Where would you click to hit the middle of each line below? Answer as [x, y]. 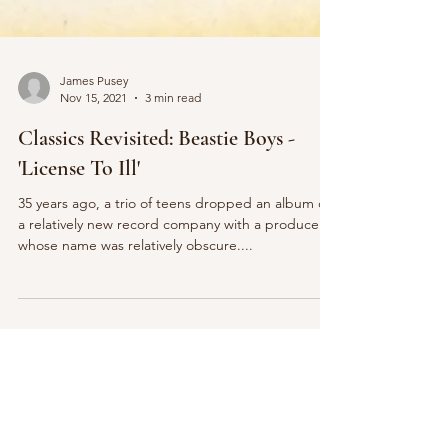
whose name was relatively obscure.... [135, 377]
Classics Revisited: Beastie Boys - [156, 270]
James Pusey [94, 212]
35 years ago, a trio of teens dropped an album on [176, 335]
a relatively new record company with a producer [171, 356]
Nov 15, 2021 [93, 229]
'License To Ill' [79, 300]
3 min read [173, 229]
